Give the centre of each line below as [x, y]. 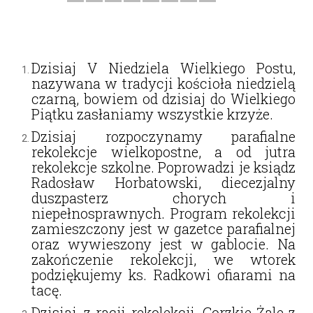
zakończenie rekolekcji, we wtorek [163, 259]
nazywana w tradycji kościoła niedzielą [163, 83]
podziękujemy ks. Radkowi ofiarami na [163, 274]
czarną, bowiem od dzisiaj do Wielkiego [163, 98]
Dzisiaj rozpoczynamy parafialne [163, 136]
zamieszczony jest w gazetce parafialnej [163, 228]
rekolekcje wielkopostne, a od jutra [163, 151]
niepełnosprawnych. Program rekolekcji [163, 213]
